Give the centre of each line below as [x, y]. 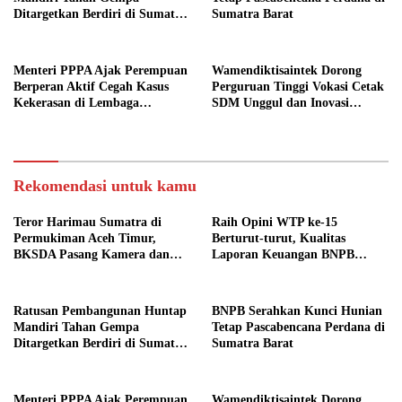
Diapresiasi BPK [256, 270]
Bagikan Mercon [58, 270]
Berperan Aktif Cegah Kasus [91, 86]
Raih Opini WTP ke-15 [275, 222]
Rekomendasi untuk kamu [105, 185]
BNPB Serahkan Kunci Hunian [297, 310]
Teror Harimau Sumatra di [87, 222]
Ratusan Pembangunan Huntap [100, 310]
